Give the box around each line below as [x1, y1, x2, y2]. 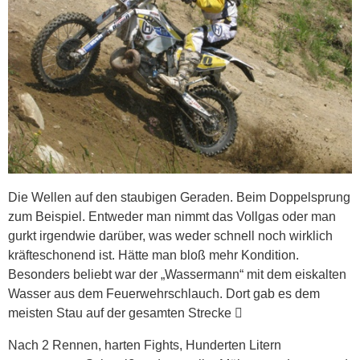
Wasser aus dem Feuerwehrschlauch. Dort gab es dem [8, 286, 320, 301]
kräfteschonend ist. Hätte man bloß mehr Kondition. [8, 247, 299, 262]
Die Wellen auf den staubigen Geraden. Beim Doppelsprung [8, 190, 350, 204]
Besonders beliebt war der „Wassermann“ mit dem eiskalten [8, 267, 346, 281]
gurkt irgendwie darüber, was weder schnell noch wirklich [8, 228, 333, 243]
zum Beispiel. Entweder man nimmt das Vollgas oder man [8, 209, 336, 223]
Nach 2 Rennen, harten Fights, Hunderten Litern [8, 337, 281, 352]
